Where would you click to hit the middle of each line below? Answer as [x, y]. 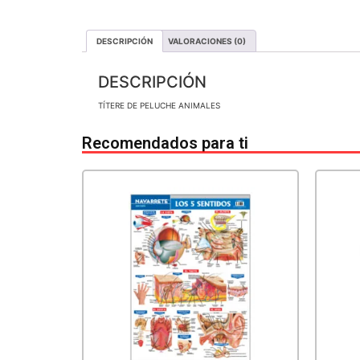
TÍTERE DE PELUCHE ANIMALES [159, 105]
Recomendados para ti [165, 143]
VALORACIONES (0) [207, 41]
